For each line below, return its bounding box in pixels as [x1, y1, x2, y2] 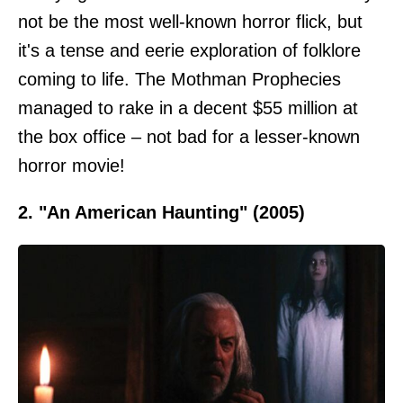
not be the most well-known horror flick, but [18, 12, 363, 31]
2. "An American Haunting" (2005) [18, 202, 305, 222]
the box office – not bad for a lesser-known [18, 127, 360, 147]
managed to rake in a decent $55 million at [18, 98, 358, 118]
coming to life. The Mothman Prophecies [18, 69, 341, 89]
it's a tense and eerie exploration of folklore [18, 40, 361, 60]
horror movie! [18, 156, 125, 175]
